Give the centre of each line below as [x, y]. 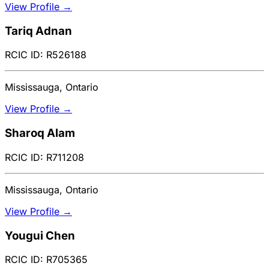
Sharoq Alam [40, 133]
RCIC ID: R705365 [46, 260]
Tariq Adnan [38, 31]
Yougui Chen [40, 235]
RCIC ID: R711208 [44, 157]
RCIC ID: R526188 [46, 55]
